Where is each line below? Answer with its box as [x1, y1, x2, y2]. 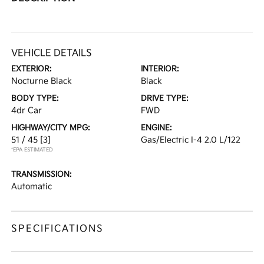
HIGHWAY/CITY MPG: [11, 123, 91, 133]
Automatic [11, 181, 52, 192]
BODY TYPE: [11, 94, 60, 104]
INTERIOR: [141, 64, 179, 74]
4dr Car [11, 105, 42, 116]
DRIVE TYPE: [141, 94, 189, 104]
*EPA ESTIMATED [11, 147, 54, 154]
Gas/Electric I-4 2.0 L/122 [141, 135, 240, 146]
